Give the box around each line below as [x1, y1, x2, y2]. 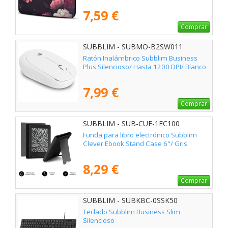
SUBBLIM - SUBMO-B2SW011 [83, 41, 183, 51]
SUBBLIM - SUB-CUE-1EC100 [83, 118, 180, 128]
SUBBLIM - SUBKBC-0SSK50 [83, 195, 178, 205]
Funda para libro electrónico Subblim [83, 130, 197, 139]
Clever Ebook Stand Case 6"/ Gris [83, 138, 187, 148]
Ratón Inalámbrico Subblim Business [83, 53, 197, 63]
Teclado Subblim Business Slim [83, 207, 180, 217]
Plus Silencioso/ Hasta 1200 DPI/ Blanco [83, 62, 206, 71]
